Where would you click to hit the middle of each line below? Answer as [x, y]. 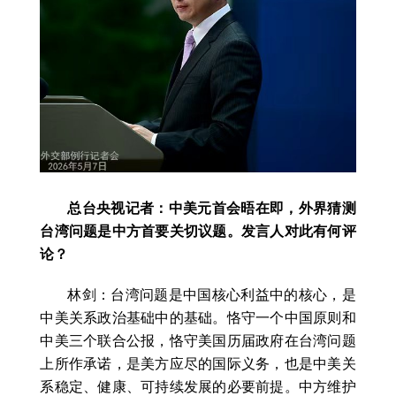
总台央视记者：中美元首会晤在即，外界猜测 [212, 209]
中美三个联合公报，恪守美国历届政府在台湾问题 [198, 341]
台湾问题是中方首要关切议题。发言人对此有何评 [198, 232]
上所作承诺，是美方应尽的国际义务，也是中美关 [198, 364]
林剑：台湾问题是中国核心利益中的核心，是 [212, 295]
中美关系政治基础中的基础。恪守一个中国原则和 [198, 318]
